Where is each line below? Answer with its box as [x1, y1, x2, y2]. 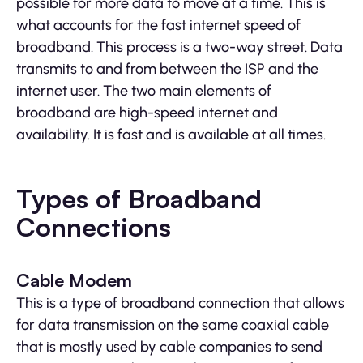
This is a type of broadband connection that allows [16, 294, 344, 313]
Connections [16, 211, 171, 244]
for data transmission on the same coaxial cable [16, 316, 329, 335]
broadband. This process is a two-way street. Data [16, 38, 343, 57]
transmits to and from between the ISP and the [16, 60, 318, 79]
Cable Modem [16, 269, 132, 292]
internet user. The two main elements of [16, 82, 271, 100]
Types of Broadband [16, 182, 262, 216]
